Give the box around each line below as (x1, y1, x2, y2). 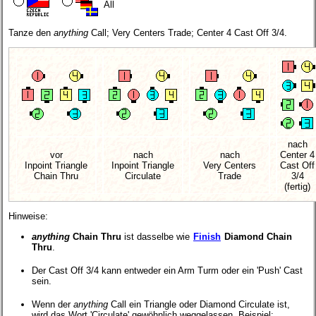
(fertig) (284, 181, 310, 192)
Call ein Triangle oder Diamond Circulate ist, (108, 298, 290, 310)
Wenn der (32, 298, 73, 310)
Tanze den (8, 27, 54, 38)
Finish (193, 231, 221, 242)
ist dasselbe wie (121, 231, 193, 242)
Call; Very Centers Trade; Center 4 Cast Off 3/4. (88, 27, 287, 38)
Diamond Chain (221, 231, 292, 242)
